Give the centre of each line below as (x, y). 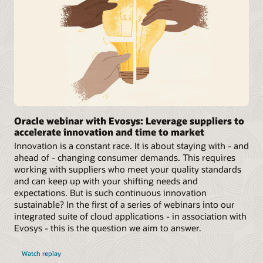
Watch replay (41, 253)
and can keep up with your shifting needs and (106, 181)
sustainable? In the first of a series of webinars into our (124, 205)
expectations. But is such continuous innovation (110, 193)
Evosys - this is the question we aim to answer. (108, 228)
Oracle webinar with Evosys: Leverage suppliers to (129, 121)
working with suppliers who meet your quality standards (128, 169)
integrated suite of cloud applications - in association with (130, 216)
